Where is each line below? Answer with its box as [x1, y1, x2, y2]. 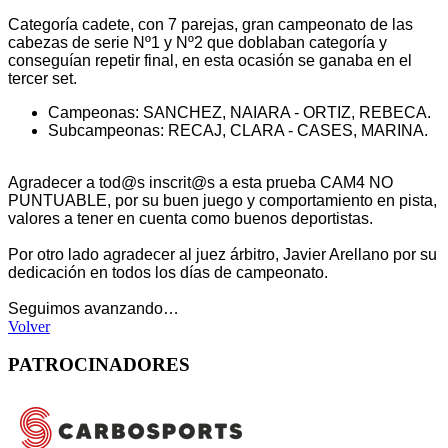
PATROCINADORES [8, 354, 190, 376]
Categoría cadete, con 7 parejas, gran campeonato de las [8, 15, 413, 33]
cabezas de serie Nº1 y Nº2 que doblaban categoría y [8, 33, 387, 51]
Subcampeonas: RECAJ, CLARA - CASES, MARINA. [48, 121, 428, 139]
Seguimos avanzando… [8, 299, 179, 317]
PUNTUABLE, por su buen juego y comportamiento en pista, [8, 191, 437, 209]
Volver [8, 317, 50, 335]
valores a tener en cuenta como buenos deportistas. [8, 209, 373, 227]
